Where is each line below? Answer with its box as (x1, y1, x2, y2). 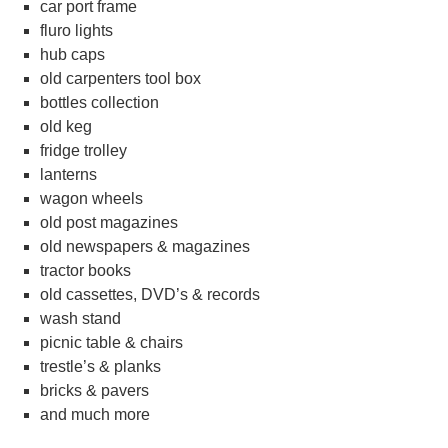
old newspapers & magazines (40, 238, 250, 255)
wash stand (40, 310, 121, 327)
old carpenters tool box (40, 70, 201, 87)
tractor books (40, 262, 131, 279)
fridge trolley (40, 142, 127, 159)
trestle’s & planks (40, 358, 161, 375)
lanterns (40, 166, 97, 183)
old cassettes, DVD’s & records (40, 286, 260, 303)
